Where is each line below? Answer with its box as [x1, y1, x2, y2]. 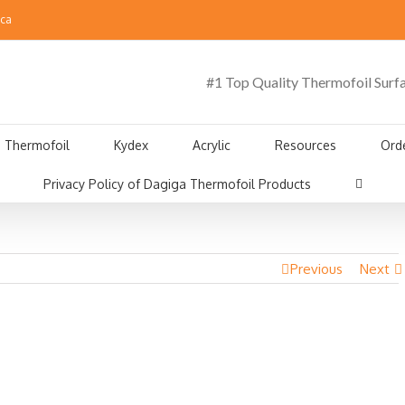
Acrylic [192, 137, 231, 153]
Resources [274, 137, 336, 153]
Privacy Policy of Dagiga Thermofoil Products [42, 176, 311, 192]
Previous [290, 260, 343, 278]
